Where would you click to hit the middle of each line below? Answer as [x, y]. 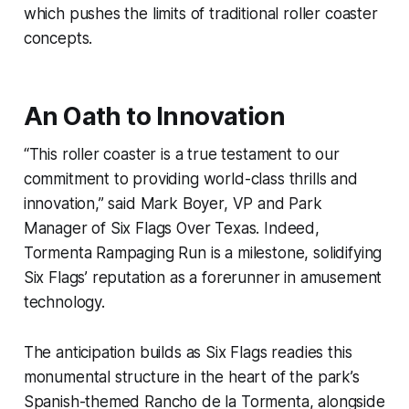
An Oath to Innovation [154, 116]
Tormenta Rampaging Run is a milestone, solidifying [203, 252]
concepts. [58, 38]
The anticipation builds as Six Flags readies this [188, 352]
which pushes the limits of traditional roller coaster [200, 13]
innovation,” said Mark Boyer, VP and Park [173, 203]
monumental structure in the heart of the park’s [191, 377]
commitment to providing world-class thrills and [190, 178]
